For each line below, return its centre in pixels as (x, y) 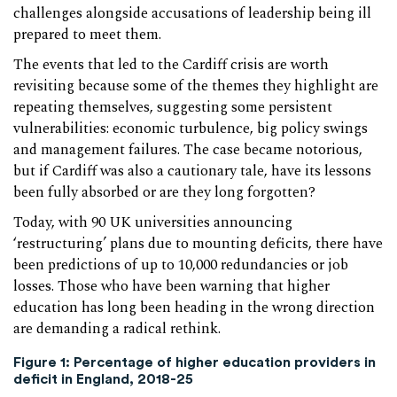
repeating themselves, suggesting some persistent (173, 107)
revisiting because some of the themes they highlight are (196, 86)
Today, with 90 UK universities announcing (153, 222)
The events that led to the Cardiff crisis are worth (171, 65)
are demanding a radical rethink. (117, 329)
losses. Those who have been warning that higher (171, 286)
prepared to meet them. (87, 35)
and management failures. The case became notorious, (188, 150)
